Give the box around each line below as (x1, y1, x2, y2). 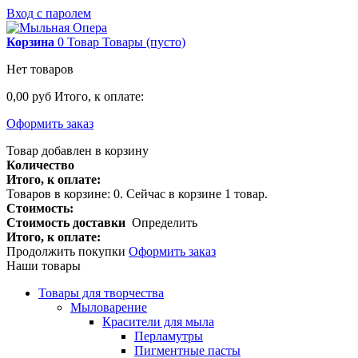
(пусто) (146, 35, 185, 49)
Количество (6, 158, 74, 172)
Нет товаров (6, 62, 74, 76)
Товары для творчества (38, 286, 164, 300)
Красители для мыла (102, 315, 214, 328)
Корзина (6, 35, 54, 49)
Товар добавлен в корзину (6, 144, 149, 157)
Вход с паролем (6, 6, 91, 20)
